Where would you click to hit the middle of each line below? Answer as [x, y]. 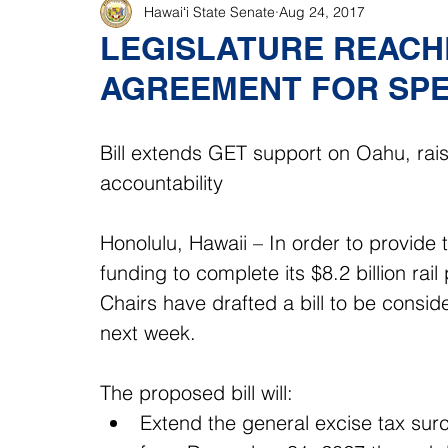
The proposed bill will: [199, 392]
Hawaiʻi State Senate [209, 11]
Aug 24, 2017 [322, 11]
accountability [161, 182]
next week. [148, 332]
